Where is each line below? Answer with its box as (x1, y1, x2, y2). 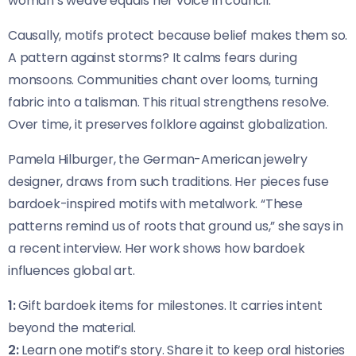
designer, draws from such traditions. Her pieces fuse (8, 172, 329, 192)
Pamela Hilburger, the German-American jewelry (8, 150, 308, 169)
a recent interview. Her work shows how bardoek (8, 239, 305, 258)
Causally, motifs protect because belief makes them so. (8, 26, 348, 45)
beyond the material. (8, 319, 137, 338)
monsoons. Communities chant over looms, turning (8, 71, 318, 90)
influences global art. (8, 261, 135, 281)
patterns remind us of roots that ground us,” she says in (8, 217, 343, 236)
